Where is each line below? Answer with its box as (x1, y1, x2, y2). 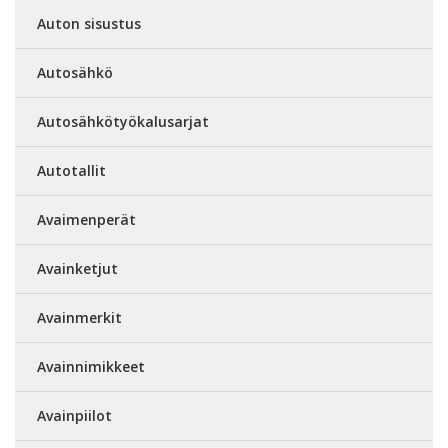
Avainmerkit (37, 308, 122, 327)
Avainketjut (37, 259, 118, 278)
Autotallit (37, 161, 106, 180)
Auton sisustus (37, 14, 141, 33)
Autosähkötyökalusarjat (37, 112, 209, 131)
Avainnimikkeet (37, 357, 145, 376)
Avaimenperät (37, 210, 136, 229)
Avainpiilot (37, 406, 112, 425)
